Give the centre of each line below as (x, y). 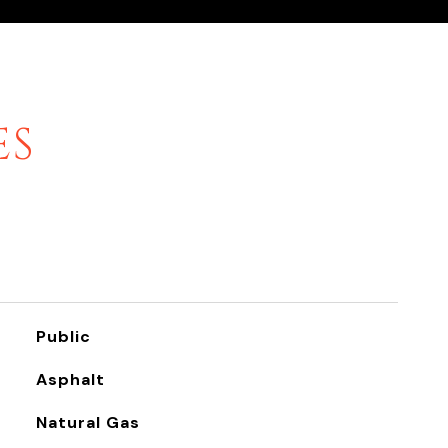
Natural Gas (87, 422)
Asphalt (70, 379)
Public (63, 336)
